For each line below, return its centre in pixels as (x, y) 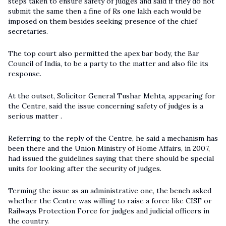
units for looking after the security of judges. (85, 168)
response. (25, 74)
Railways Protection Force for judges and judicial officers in (109, 211)
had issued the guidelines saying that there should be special (111, 158)
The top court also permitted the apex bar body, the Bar (104, 53)
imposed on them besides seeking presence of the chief (103, 21)
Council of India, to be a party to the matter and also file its (108, 64)
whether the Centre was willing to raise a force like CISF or (110, 201)
